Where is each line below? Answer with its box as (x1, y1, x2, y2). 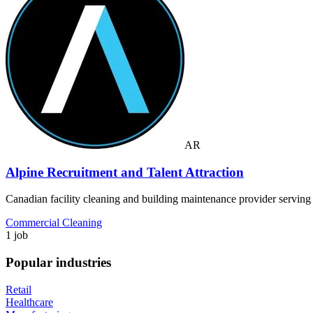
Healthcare (6, 296, 53, 308)
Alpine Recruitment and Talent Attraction (6, 164, 244, 180)
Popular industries (6, 255, 111, 270)
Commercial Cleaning (6, 217, 102, 229)
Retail (6, 283, 31, 296)
